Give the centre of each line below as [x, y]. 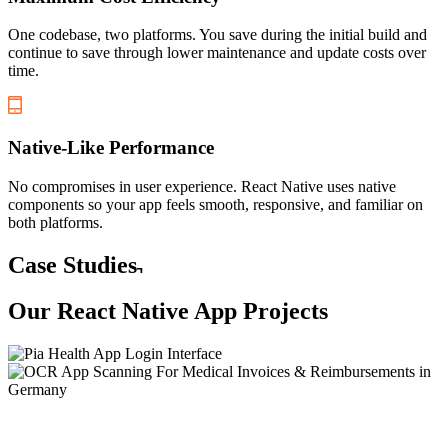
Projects [282, 311]
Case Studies [72, 264]
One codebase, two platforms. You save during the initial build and [217, 35]
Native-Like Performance [111, 147]
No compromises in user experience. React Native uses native [202, 186]
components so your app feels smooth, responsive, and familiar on [215, 204]
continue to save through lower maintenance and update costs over [217, 53]
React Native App [147, 311]
